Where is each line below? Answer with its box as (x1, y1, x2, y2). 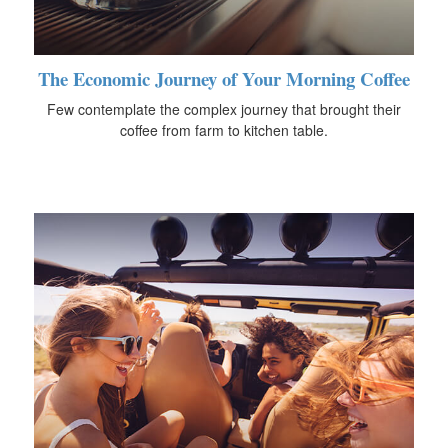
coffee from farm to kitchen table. (120, 120, 328, 141)
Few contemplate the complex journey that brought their (47, 99, 401, 120)
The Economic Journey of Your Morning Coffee (38, 65, 410, 93)
